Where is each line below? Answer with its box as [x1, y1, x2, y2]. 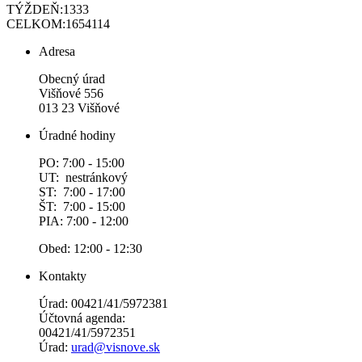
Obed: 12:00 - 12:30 [39, 241, 142, 255]
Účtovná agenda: [39, 310, 125, 325]
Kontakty [39, 268, 86, 283]
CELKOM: [6, 16, 65, 31]
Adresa [39, 44, 75, 58]
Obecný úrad [39, 71, 105, 86]
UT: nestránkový [39, 170, 128, 184]
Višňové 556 [39, 86, 103, 100]
